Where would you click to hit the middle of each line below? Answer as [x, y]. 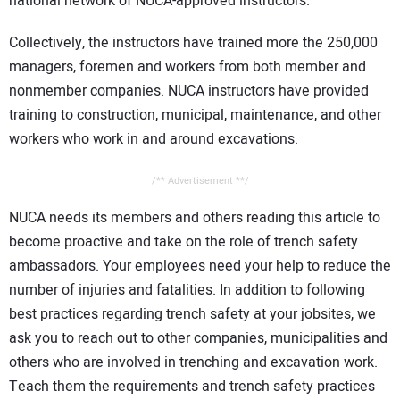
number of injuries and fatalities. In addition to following [187, 291]
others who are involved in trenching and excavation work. [193, 363]
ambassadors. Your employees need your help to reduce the [200, 267]
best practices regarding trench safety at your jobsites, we [192, 315]
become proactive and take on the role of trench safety [183, 242]
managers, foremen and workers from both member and [187, 67]
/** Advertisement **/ [200, 181]
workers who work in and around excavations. [154, 139]
